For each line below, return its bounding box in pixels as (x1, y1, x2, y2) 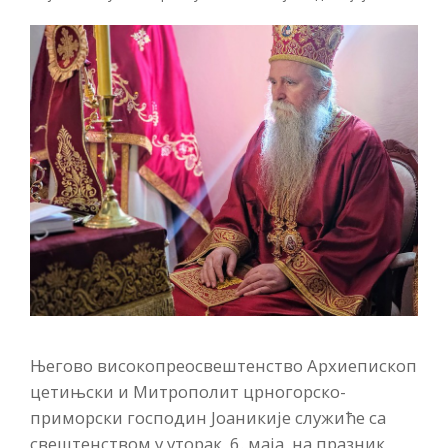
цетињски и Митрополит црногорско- (30, 379, 346, 403)
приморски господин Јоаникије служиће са (30, 405, 386, 429)
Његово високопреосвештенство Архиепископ (30, 353, 417, 377)
